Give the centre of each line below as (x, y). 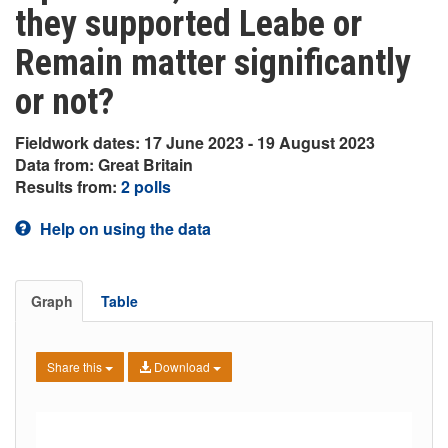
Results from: (68, 186)
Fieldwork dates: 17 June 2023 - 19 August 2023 (195, 142)
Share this (76, 366)
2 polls (146, 186)
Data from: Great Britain (104, 164)
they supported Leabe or (188, 24)
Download (182, 366)
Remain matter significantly (213, 63)
